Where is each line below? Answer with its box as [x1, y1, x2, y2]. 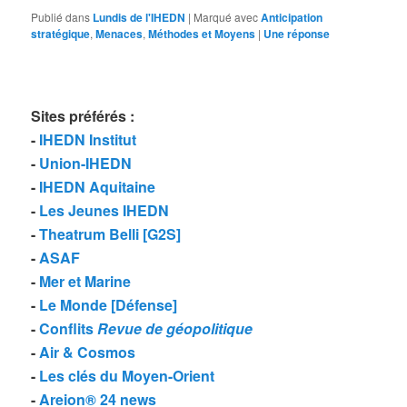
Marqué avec [194, 9, 259, 25]
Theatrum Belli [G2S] [39, 223, 182, 245]
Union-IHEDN [39, 153, 133, 174]
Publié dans [31, 9, 91, 25]
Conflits [39, 318, 94, 340]
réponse [284, 25, 331, 43]
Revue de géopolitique [97, 318, 253, 340]
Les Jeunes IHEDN [39, 200, 170, 222]
